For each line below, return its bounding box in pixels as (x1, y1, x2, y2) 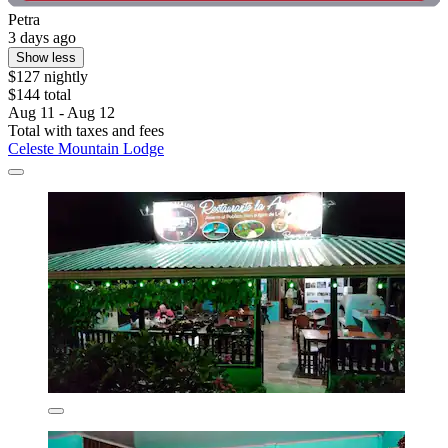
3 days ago (8, 28, 76, 46)
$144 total (8, 85, 71, 103)
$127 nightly (8, 67, 88, 85)
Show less (16, 49, 76, 65)
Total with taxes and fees (8, 121, 164, 139)
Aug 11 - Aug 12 (8, 103, 115, 121)
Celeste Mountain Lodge (8, 139, 164, 157)
